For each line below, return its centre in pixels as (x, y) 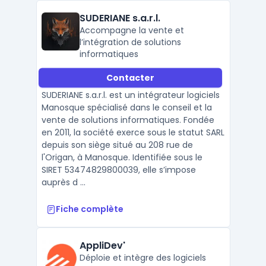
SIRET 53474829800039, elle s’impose (118, 170)
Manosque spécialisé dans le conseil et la (126, 107)
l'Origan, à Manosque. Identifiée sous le (122, 157)
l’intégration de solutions (130, 42)
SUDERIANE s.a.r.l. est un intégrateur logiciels (130, 95)
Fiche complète (89, 209)
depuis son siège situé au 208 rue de (117, 145)
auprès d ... (63, 182)
